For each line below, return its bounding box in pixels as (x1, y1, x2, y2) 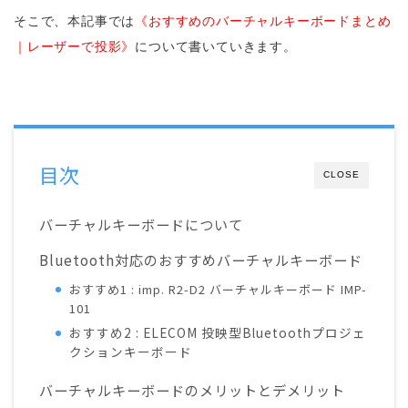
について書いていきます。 (135, 39, 297, 55)
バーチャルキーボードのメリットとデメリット (39, 380, 345, 401)
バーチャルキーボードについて (39, 214, 243, 235)
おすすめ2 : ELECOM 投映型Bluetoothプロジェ (69, 323, 367, 342)
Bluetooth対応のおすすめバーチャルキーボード (39, 250, 362, 270)
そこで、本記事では (14, 14, 136, 29)
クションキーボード (69, 342, 193, 362)
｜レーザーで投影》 (14, 39, 136, 55)
